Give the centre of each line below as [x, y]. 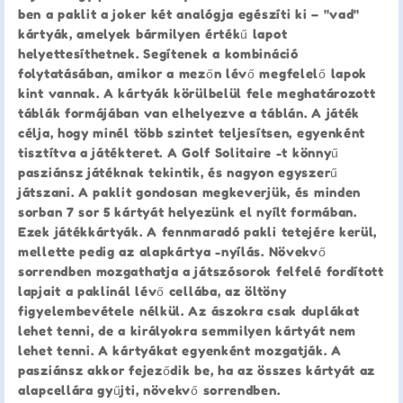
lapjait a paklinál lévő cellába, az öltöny [152, 291]
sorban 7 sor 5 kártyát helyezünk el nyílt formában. [188, 211]
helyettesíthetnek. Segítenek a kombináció [158, 53]
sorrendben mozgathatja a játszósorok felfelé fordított [201, 271]
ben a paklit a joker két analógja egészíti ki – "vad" [189, 13]
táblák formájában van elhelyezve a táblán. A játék [189, 112]
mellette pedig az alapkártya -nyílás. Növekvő [172, 251]
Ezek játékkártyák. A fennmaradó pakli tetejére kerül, [198, 231]
